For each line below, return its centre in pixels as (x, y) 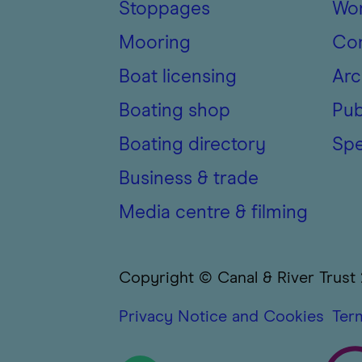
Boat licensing (178, 77)
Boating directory (192, 145)
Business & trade (189, 179)
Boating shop (175, 111)
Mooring (155, 43)
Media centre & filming (213, 213)
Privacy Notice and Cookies (221, 317)
